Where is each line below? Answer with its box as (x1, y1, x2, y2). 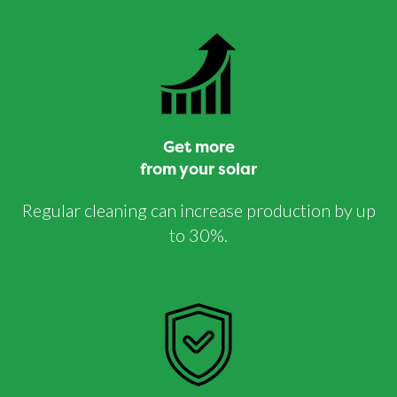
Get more (162, 136, 235, 159)
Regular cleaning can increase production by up (21, 199, 376, 222)
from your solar (140, 158, 257, 181)
